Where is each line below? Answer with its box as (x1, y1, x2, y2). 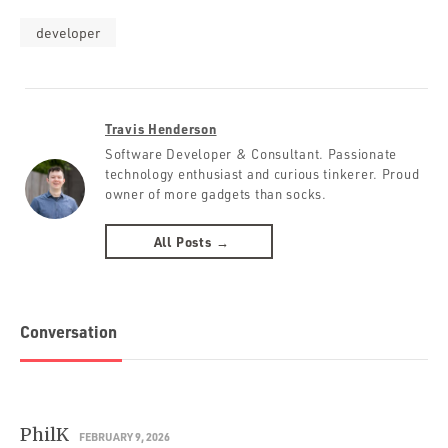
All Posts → (153, 232, 230, 250)
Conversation (20, 320, 117, 342)
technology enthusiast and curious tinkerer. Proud (105, 165, 420, 182)
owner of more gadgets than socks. (105, 185, 327, 202)
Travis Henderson (105, 119, 217, 137)
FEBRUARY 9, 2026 (79, 429, 170, 444)
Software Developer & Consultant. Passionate (105, 145, 397, 162)
